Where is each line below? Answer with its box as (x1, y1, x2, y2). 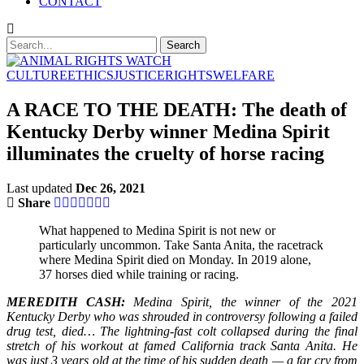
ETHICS (67, 68, 114, 82)
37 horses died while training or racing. (39, 266, 239, 281)
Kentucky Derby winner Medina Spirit (6, 120, 330, 142)
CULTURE (6, 68, 67, 82)
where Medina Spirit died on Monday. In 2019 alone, (39, 252, 311, 266)
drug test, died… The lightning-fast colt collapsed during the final (6, 323, 357, 338)
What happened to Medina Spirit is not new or (39, 223, 275, 237)
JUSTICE (114, 68, 165, 82)
